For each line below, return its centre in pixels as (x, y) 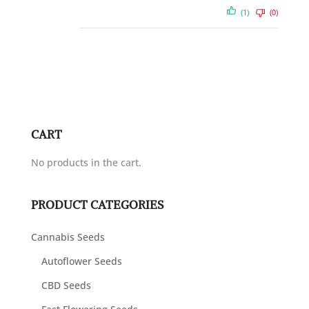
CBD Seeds (66, 285)
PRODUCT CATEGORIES (97, 205)
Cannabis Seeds (68, 237)
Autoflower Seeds (81, 261)
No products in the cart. (86, 162)
